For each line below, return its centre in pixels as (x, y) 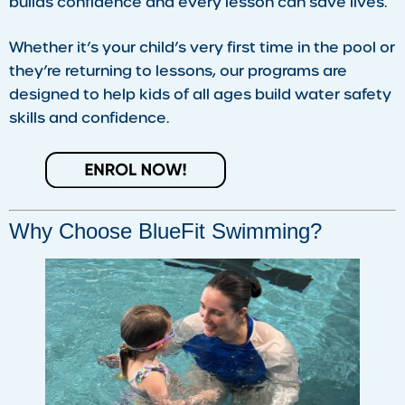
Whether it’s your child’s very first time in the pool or (202, 47)
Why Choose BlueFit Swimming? (165, 231)
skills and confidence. (89, 118)
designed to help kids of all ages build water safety (200, 94)
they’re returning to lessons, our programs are (178, 71)
